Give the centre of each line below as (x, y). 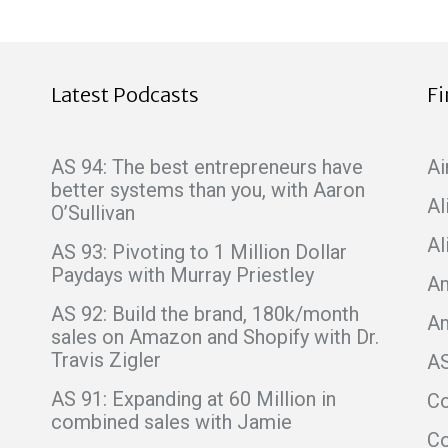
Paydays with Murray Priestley (183, 274)
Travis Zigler (106, 359)
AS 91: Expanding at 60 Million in (194, 398)
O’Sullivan (93, 212)
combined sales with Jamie (172, 421)
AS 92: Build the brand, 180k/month (205, 313)
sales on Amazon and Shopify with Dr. (215, 336)
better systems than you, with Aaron (208, 189)
